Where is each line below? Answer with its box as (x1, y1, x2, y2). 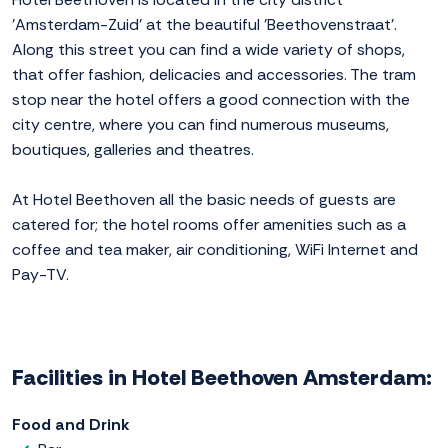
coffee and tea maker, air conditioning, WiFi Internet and (12, 239, 418, 261)
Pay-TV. (12, 264, 69, 286)
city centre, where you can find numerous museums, (12, 114, 389, 136)
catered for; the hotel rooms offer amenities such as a (12, 214, 406, 236)
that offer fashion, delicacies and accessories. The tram (12, 64, 416, 86)
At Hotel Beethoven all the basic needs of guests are (12, 189, 396, 211)
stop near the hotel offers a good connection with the (12, 89, 410, 111)
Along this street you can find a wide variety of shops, (12, 39, 405, 61)
